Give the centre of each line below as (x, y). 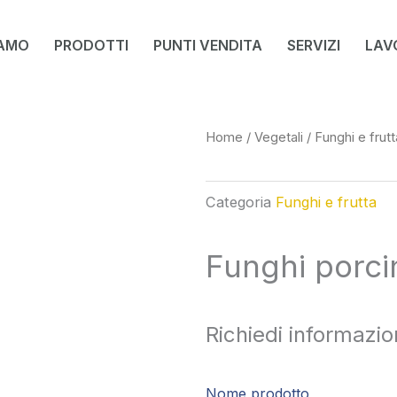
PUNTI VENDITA (208, 45)
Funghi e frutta (326, 202)
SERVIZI (314, 45)
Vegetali (279, 137)
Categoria (238, 202)
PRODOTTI (91, 45)
